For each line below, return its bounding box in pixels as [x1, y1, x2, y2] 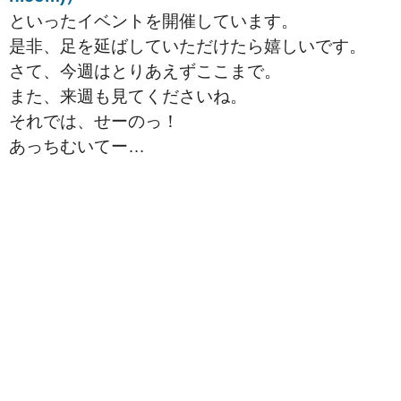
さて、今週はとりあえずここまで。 [9, 62, 281, 81]
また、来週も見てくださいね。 [9, 87, 247, 107]
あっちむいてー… [9, 137, 145, 157]
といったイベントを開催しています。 [9, 12, 298, 31]
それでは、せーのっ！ [9, 112, 179, 132]
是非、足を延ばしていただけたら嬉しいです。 [9, 37, 366, 56]
